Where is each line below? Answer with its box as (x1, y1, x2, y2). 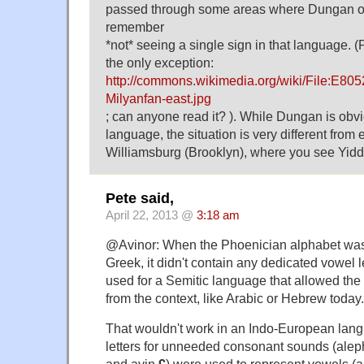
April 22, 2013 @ (106, 208, 197, 222)
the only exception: (106, 55, 214, 71)
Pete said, (106, 189, 174, 206)
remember (106, 19, 164, 35)
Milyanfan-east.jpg (106, 91, 211, 106)
